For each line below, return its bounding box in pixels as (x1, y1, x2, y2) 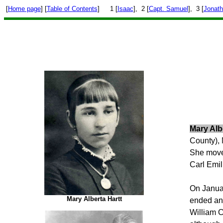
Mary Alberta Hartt (66, 195, 122, 203)
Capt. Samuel (148, 5, 188, 12)
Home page (7, 5, 41, 12)
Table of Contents (46, 5, 98, 12)
